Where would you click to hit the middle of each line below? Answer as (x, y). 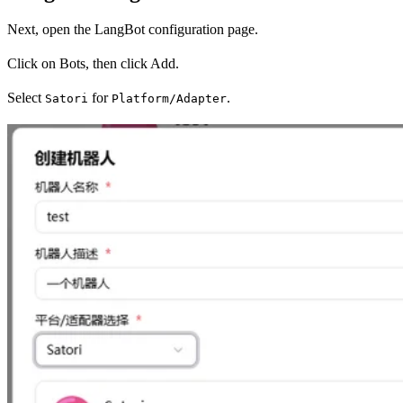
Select (26, 97)
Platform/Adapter (169, 98)
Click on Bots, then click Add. (93, 63)
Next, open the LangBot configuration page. (133, 29)
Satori (67, 98)
